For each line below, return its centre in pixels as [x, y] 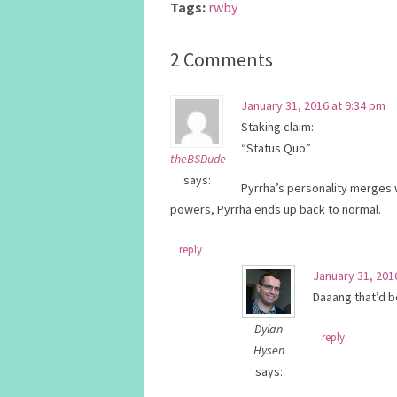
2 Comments [222, 59]
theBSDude [198, 159]
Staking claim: [277, 127]
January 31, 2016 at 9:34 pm [313, 105]
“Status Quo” [276, 148]
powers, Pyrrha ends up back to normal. [276, 209]
